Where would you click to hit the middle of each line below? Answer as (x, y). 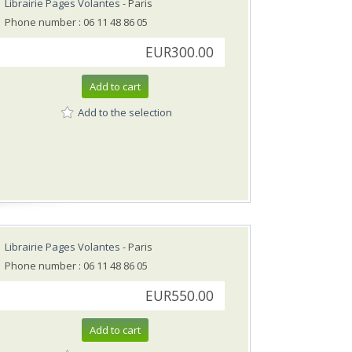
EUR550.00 (180, 296)
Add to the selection (125, 112)
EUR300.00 (180, 53)
